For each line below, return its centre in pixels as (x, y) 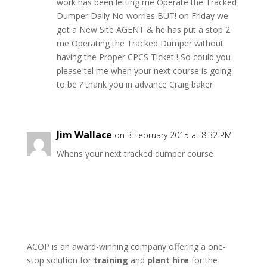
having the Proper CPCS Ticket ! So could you (143, 57)
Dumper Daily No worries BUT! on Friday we (142, 16)
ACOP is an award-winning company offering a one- (126, 247)
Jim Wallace (84, 135)
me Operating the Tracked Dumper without (140, 44)
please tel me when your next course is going (144, 71)
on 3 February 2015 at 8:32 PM (173, 135)
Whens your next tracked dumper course (135, 154)
